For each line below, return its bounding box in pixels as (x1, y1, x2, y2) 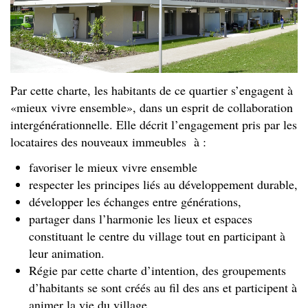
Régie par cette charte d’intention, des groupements (29, 262, 286, 278)
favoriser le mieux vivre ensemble (29, 159, 197, 175)
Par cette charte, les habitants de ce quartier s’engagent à (10, 81, 293, 98)
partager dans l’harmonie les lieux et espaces (29, 210, 252, 227)
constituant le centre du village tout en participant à (29, 228, 285, 244)
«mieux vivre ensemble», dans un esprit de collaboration (10, 98, 293, 115)
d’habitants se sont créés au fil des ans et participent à (29, 279, 297, 296)
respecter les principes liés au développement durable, (29, 176, 298, 192)
